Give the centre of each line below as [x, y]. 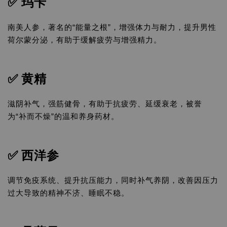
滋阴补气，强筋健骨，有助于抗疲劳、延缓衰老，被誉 [105, 104]
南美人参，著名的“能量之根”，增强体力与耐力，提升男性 [112, 27]
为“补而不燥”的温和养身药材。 [63, 116]
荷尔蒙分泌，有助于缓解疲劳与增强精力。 [85, 40]
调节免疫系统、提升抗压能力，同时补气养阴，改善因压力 [113, 180]
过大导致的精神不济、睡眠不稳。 [68, 193]
